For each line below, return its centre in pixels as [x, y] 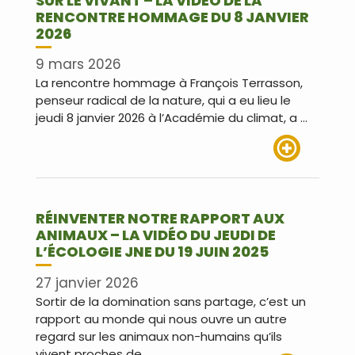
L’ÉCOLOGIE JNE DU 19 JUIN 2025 [152, 252]
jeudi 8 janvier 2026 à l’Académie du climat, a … [172, 118]
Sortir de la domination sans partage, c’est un [171, 301]
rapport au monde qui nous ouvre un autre [161, 319]
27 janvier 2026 [87, 282]
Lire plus [296, 170]
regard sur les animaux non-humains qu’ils [159, 336]
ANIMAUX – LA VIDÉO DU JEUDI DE [156, 235]
